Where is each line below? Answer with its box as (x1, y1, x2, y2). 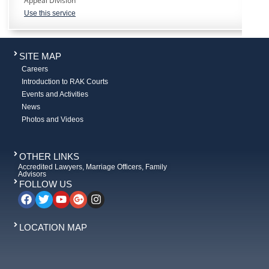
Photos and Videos (22, 115, 83, 124)
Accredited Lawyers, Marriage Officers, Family (18, 163, 167, 171)
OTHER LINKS (19, 151, 79, 162)
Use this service (24, 9, 76, 17)
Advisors (18, 170, 46, 178)
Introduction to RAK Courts (22, 77, 108, 86)
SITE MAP (19, 51, 61, 61)
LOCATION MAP (19, 222, 87, 233)
